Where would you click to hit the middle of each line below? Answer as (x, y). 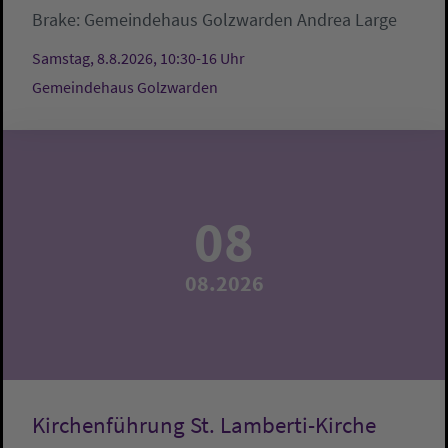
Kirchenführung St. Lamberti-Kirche (204, 425)
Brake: (58, 20)
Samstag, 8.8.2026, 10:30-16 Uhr (138, 58)
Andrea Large (347, 20)
